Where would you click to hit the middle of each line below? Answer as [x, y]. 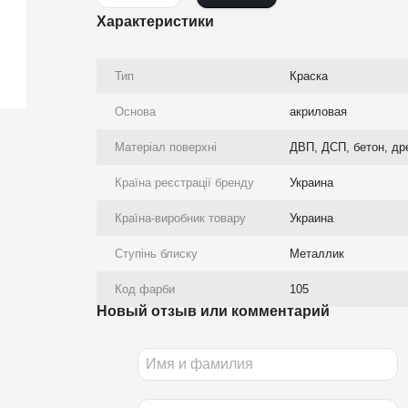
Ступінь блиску [156, 254]
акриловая [318, 112]
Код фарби [144, 289]
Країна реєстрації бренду [184, 183]
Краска [308, 76]
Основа [135, 112]
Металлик [316, 254]
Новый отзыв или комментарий [213, 311]
